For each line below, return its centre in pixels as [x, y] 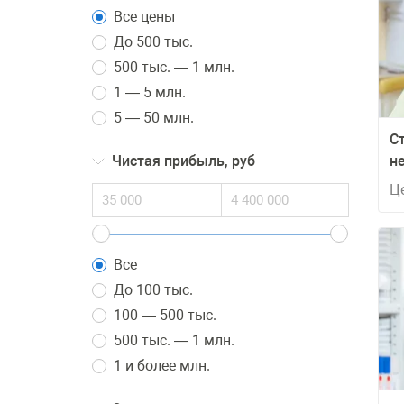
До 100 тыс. [153, 290]
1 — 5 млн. [150, 92]
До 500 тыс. [153, 42]
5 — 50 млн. [154, 118]
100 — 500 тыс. [165, 315]
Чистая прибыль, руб [184, 161]
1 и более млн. [162, 366]
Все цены [144, 17]
